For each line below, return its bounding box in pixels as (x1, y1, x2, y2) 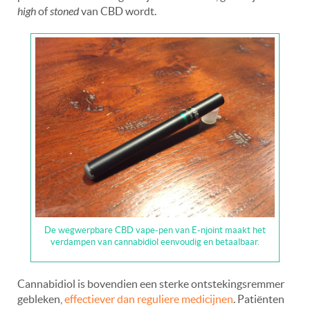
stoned (50, 4, 79, 18)
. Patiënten (233, 292, 284, 305)
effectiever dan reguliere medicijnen (64, 292, 233, 305)
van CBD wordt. (79, 4, 156, 17)
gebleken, (17, 292, 64, 305)
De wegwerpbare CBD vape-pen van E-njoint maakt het (44, 224, 266, 235)
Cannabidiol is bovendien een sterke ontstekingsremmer (17, 277, 284, 290)
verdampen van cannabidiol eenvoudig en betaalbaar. (51, 236, 259, 247)
